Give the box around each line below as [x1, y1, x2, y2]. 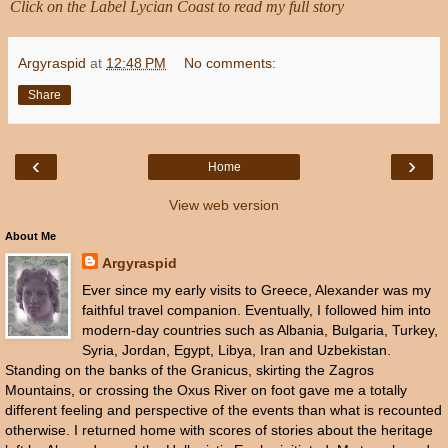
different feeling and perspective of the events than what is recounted [5, 402, 442, 419]
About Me [5, 230, 56, 242]
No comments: [184, 55, 277, 71]
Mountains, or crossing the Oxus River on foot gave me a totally [5, 382, 407, 399]
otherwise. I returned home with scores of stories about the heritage [5, 422, 433, 439]
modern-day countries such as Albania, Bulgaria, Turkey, [81, 322, 438, 339]
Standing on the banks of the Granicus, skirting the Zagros [5, 362, 374, 379]
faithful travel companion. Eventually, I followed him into [81, 302, 431, 319]
